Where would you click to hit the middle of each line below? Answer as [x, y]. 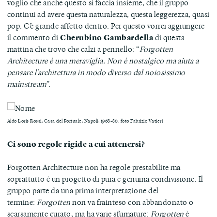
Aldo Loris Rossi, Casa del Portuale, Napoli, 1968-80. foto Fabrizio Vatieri [85, 121]
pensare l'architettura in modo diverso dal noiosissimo [96, 72]
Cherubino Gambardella [107, 37]
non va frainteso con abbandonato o [133, 202]
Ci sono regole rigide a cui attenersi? [76, 144]
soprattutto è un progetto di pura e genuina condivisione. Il [105, 179]
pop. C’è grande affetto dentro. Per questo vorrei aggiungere [106, 25]
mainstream [27, 84]
